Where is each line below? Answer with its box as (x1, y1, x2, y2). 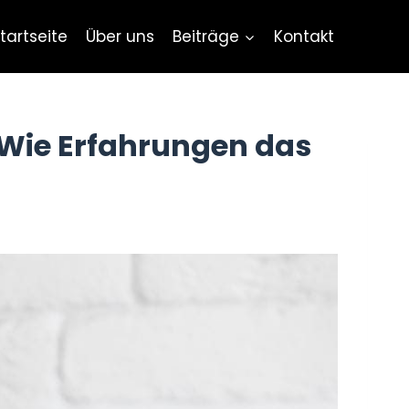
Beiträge (173, 25, 240, 47)
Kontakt (273, 25, 334, 47)
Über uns (86, 25, 155, 47)
